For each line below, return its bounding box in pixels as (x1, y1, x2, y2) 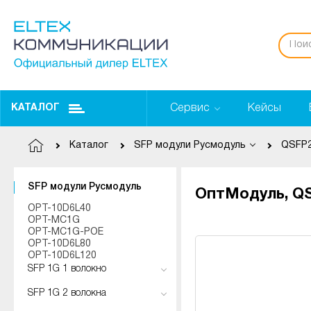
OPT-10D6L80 (28, 239, 91, 249)
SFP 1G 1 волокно (28, 264, 106, 274)
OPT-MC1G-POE (28, 228, 103, 237)
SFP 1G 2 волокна (28, 289, 106, 298)
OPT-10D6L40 (28, 204, 91, 213)
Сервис (170, 103, 210, 113)
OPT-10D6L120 (28, 251, 96, 260)
